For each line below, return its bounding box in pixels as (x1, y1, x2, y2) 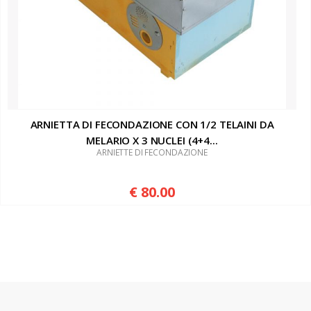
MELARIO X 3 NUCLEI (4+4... (86, 133, 218, 148)
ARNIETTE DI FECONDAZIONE (96, 146, 208, 159)
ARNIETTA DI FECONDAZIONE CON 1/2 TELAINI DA (30, 117, 274, 132)
